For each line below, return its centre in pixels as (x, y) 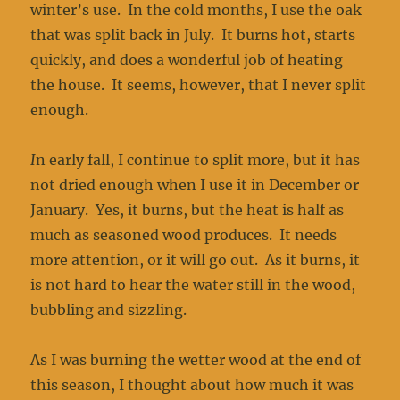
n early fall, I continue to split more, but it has (198, 160)
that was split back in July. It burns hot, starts (193, 35)
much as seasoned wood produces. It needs (184, 235)
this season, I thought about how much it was (192, 385)
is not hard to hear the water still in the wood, (193, 285)
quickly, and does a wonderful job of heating (187, 60)
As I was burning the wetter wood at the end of (196, 360)
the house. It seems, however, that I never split (199, 85)
